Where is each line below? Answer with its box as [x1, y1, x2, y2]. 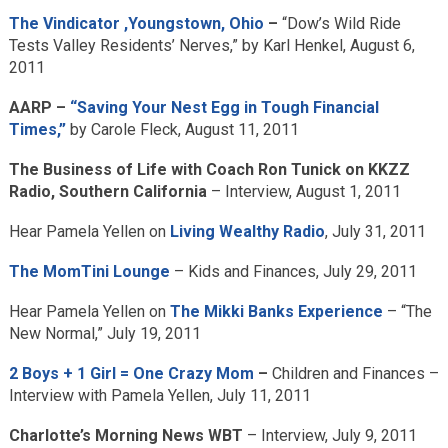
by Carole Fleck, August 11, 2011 [65, 120, 299, 139]
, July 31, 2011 [324, 222, 426, 241]
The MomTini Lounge [8, 262, 170, 281]
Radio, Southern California [8, 182, 207, 201]
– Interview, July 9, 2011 [242, 426, 417, 445]
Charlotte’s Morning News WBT [8, 426, 243, 445]
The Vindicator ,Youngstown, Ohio [8, 14, 264, 33]
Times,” [8, 120, 66, 139]
